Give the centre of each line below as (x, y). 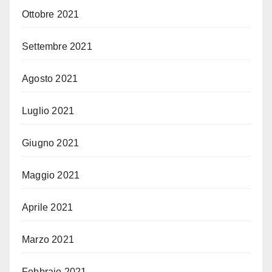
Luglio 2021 (48, 111)
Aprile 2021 (48, 208)
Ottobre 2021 (51, 15)
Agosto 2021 (50, 79)
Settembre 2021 (57, 47)
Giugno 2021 (51, 143)
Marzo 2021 (48, 240)
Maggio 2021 (51, 175)
